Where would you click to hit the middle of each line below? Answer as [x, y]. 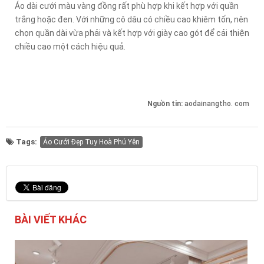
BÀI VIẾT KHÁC [51, 219]
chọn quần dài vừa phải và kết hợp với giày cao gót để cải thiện [132, 33]
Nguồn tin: [166, 103]
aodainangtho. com [217, 103]
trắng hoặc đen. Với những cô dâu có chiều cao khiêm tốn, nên [131, 19]
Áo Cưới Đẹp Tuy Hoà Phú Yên [91, 142]
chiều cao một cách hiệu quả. [70, 46]
